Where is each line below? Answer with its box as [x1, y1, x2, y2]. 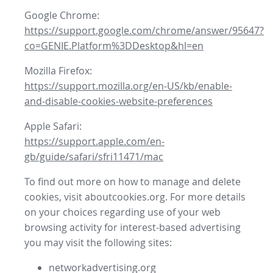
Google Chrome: [24, 9, 99, 23]
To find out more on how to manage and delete [24, 175, 241, 189]
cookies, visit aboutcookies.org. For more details [24, 190, 246, 204]
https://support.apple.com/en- [24, 135, 165, 149]
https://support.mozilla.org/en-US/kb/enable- [24, 79, 232, 93]
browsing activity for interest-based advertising [24, 221, 241, 235]
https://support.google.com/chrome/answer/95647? [24, 24, 264, 38]
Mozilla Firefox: [24, 64, 92, 78]
